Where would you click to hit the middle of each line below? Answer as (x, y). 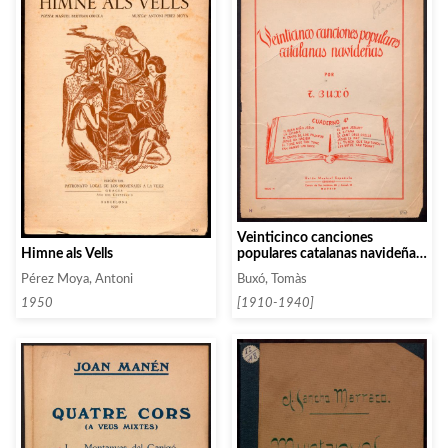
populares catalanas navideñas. (331, 254)
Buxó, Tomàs (272, 279)
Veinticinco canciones (305, 238)
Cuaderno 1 (272, 270)
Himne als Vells (67, 253)
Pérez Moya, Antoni (77, 278)
